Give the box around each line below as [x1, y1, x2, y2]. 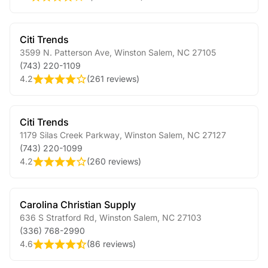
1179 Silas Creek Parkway [20, 130, 120, 140]
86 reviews [90, 239, 133, 249]
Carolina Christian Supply [20, 199, 136, 211]
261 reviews [90, 74, 136, 84]
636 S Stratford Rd [20, 212, 95, 223]
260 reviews [90, 156, 138, 166]
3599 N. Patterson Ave [20, 47, 109, 57]
